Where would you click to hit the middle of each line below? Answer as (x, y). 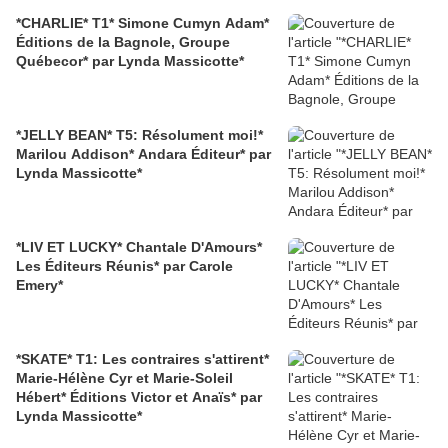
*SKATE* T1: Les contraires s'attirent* (142, 359)
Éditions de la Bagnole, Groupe (123, 42)
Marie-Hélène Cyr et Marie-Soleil (124, 378)
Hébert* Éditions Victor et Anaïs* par (139, 397)
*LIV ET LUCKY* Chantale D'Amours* (139, 247)
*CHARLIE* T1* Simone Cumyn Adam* (142, 23)
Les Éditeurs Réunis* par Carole (124, 266)
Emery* (39, 285)
